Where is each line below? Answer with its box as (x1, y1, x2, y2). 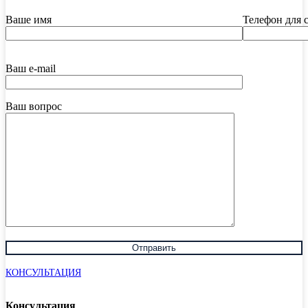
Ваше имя (5, 13, 52, 25)
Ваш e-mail (5, 62, 56, 74)
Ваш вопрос (5, 100, 62, 112)
